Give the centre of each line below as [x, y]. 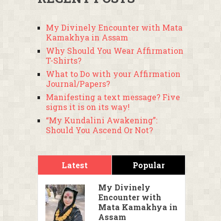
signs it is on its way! [88, 107]
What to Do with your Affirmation [113, 74]
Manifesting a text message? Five [113, 97]
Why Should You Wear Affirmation [115, 51]
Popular [148, 165]
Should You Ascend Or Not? [99, 130]
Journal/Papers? [78, 84]
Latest [75, 165]
